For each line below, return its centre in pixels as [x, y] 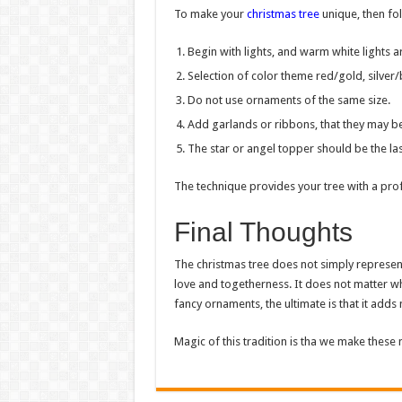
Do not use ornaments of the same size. [288, 100]
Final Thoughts [263, 232]
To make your [210, 14]
